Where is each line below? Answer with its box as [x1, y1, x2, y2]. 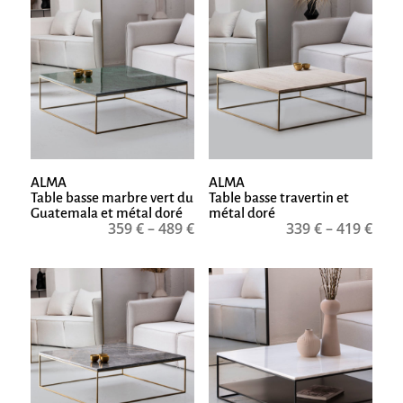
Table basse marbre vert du [30, 190, 193, 206]
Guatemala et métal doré [30, 205, 183, 221]
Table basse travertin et [208, 190, 349, 206]
